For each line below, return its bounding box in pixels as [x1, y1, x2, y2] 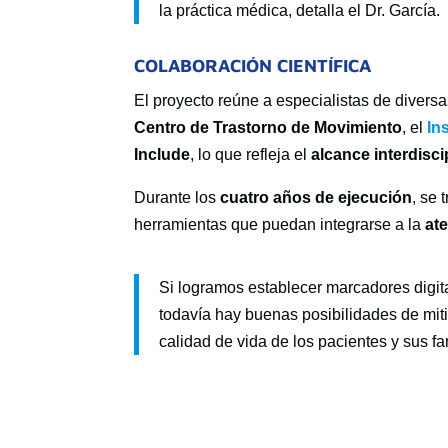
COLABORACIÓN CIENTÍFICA [134, 55, 372, 76]
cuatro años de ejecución [220, 189, 413, 206]
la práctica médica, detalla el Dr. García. [159, 2, 441, 19]
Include [134, 146, 191, 163]
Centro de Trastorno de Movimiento [134, 119, 403, 136]
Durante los [134, 189, 221, 206]
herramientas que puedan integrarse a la [134, 216, 426, 233]
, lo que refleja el [190, 146, 312, 163]
